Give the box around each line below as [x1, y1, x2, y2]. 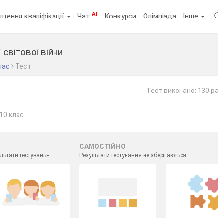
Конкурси [104, 11, 137, 20]
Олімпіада [143, 11, 177, 20]
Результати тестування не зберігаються [79, 152, 186, 159]
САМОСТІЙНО [79, 143, 126, 150]
